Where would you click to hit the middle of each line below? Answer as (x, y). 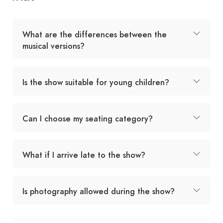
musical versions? (54, 46)
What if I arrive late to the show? (84, 155)
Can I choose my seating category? (88, 118)
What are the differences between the (95, 34)
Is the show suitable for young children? (96, 82)
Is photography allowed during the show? (99, 191)
